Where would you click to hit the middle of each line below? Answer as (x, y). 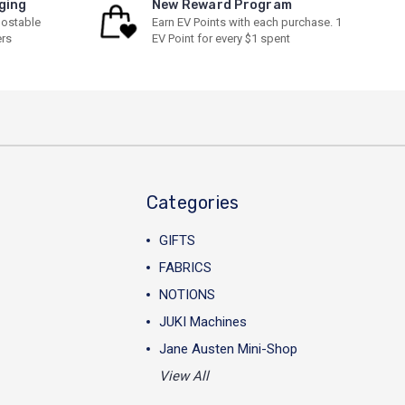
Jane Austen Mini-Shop (228, 349)
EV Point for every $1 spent (221, 38)
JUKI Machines (202, 322)
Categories (193, 202)
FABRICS (185, 268)
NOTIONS (187, 295)
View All (184, 376)
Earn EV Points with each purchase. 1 (246, 22)
